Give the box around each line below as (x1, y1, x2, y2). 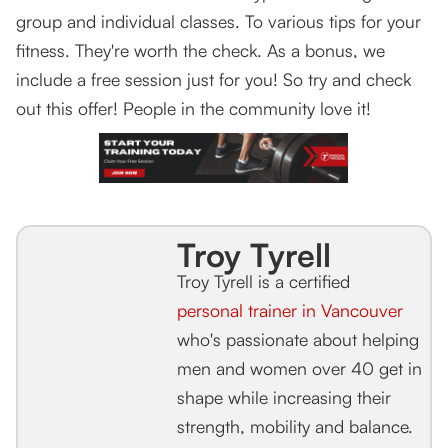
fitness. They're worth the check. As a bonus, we (16, 39, 385, 62)
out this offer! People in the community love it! (16, 97, 371, 120)
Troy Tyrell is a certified (176, 270, 350, 293)
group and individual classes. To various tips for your (16, 10, 421, 33)
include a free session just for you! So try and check (16, 68, 411, 91)
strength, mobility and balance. (176, 415, 413, 438)
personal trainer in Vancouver (176, 299, 403, 322)
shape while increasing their (176, 386, 391, 409)
